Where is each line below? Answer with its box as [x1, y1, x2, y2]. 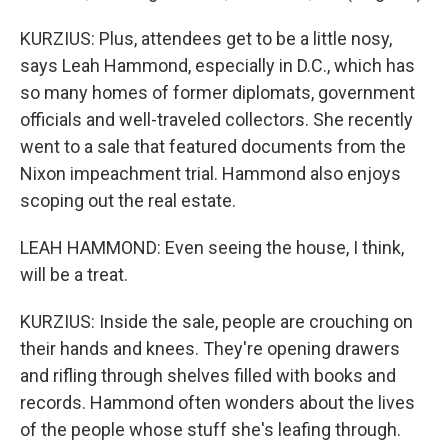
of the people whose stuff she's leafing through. [20, 419, 401, 440]
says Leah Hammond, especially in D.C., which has [20, 55, 415, 76]
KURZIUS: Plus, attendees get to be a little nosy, [20, 28, 392, 49]
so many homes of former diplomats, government [20, 82, 415, 103]
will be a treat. [20, 264, 128, 285]
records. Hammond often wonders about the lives [20, 392, 415, 413]
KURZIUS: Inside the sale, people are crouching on [20, 311, 413, 332]
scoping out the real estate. [20, 190, 236, 211]
